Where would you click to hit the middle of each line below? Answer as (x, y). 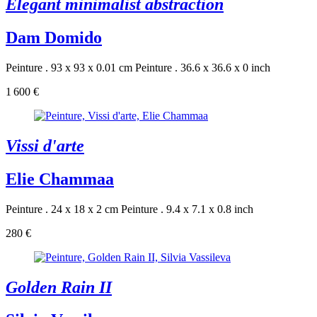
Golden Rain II (59, 287)
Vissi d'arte (45, 145)
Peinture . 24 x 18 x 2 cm (62, 209)
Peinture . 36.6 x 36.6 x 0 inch (203, 67)
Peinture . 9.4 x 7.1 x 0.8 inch (187, 209)
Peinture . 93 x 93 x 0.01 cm (69, 67)
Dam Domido (54, 37)
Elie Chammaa (60, 179)
